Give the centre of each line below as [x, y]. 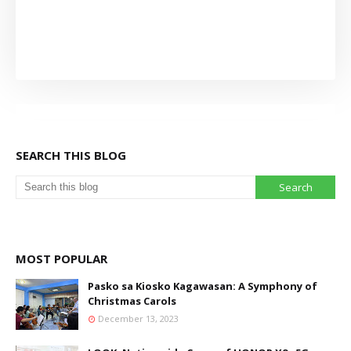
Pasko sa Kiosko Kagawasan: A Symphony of [203, 286]
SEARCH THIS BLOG [71, 156]
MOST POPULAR [62, 259]
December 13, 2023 [138, 319]
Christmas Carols [132, 301]
